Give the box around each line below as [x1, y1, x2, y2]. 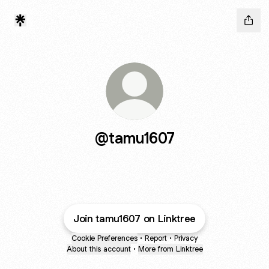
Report [145, 233, 167, 243]
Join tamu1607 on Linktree [73, 212, 196, 225]
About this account [66, 244, 131, 254]
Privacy [174, 233, 198, 243]
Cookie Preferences [71, 233, 138, 243]
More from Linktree [138, 244, 203, 254]
